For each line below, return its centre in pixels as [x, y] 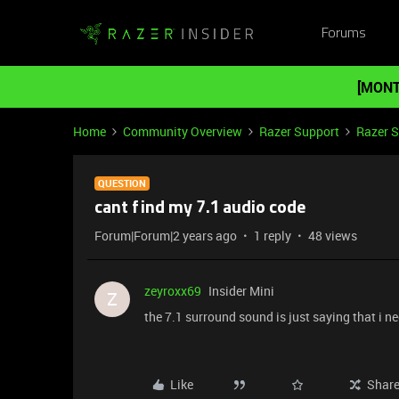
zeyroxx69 [173, 291]
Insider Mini [241, 291]
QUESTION [122, 183]
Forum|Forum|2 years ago [166, 236]
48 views [333, 236]
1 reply [273, 236]
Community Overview [183, 131]
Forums [343, 33]
